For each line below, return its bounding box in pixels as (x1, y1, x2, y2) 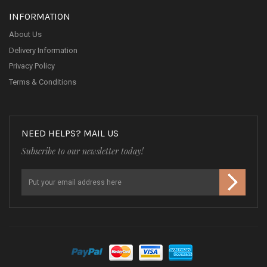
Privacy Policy (9, 61, 55, 70)
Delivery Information (9, 45, 77, 55)
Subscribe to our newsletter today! (21, 145, 144, 157)
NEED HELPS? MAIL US (21, 128, 119, 139)
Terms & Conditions (9, 77, 76, 86)
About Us (9, 30, 42, 39)
